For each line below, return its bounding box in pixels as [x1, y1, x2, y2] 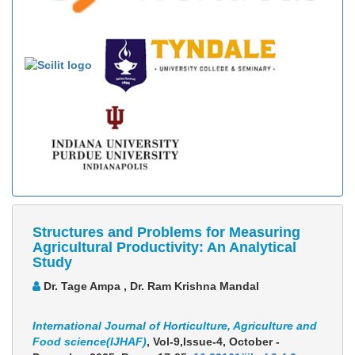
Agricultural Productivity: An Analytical [32, 239, 296, 256]
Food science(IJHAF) [32, 335, 147, 349]
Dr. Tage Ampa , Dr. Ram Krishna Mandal [40, 280, 259, 293]
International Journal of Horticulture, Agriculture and [32, 319, 317, 333]
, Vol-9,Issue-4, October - [147, 335, 280, 349]
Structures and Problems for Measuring [32, 224, 300, 241]
